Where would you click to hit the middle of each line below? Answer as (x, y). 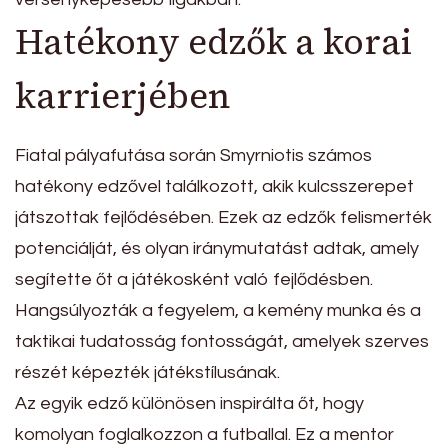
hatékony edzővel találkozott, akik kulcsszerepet (214, 187)
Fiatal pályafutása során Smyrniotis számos (193, 156)
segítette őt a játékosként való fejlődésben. (194, 280)
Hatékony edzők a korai (213, 41)
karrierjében (123, 95)
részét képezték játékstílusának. (147, 373)
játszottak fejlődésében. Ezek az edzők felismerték (223, 218)
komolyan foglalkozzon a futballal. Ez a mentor (204, 435)
